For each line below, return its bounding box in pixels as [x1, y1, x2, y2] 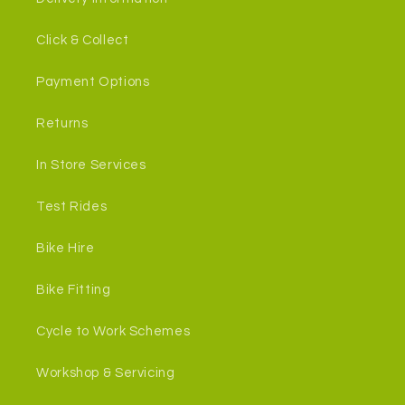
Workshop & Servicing [36, 366, 175, 381]
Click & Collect [36, 33, 129, 48]
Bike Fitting [36, 283, 111, 297]
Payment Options [36, 75, 150, 89]
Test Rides [36, 200, 108, 214]
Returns [36, 117, 89, 131]
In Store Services [36, 158, 146, 173]
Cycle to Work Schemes [36, 325, 191, 339]
